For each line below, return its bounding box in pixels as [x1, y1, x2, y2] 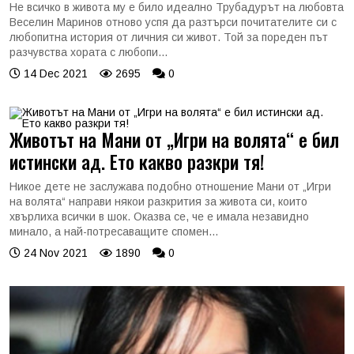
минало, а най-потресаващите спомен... [9, 224, 218, 238]
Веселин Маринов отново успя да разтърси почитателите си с [9, 15, 337, 28]
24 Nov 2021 [21, 246, 88, 259]
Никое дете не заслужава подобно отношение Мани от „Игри [9, 179, 331, 193]
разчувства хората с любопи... [9, 45, 168, 58]
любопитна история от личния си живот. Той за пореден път [9, 30, 328, 43]
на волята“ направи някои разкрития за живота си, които [9, 194, 307, 208]
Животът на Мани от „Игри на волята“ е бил [9, 125, 339, 153]
